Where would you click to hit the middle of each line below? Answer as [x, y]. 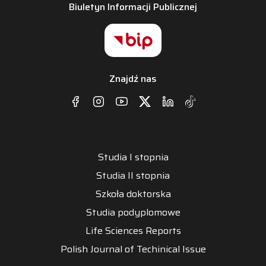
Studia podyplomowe [133, 212]
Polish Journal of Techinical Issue [133, 249]
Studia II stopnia [133, 175]
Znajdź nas [133, 78]
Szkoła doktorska [133, 194]
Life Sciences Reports [133, 230]
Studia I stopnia [133, 157]
